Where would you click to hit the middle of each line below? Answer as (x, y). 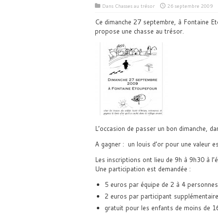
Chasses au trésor (135, 6)
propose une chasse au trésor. (139, 31)
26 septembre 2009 (190, 6)
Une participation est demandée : (143, 169)
